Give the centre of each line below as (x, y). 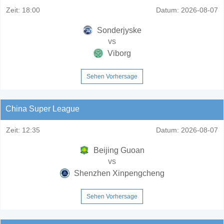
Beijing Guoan (118, 150)
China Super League (42, 108)
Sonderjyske (118, 30)
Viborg (118, 53)
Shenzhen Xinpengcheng (118, 173)
